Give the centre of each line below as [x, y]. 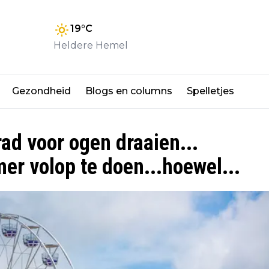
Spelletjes [210, 91]
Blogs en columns [129, 91]
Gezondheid [41, 91]
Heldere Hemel [91, 45]
